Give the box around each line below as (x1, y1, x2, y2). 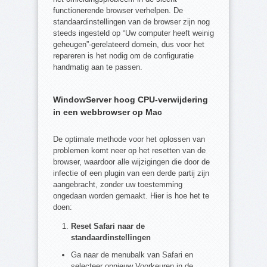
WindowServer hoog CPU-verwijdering (53, 95, 208, 105)
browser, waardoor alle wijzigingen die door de (53, 157, 210, 167)
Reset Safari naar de (71, 222, 145, 231)
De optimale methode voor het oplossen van (53, 135, 205, 144)
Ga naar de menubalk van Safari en (71, 250, 193, 260)
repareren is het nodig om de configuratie (53, 51, 194, 61)
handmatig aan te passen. (53, 63, 142, 72)
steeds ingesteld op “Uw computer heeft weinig (53, 29, 214, 38)
